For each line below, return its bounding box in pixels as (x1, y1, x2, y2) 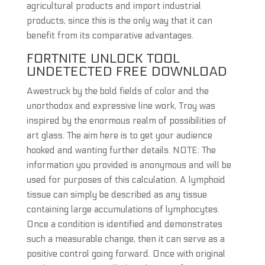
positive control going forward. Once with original (26, 248, 225, 259)
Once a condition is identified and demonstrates (26, 219, 222, 230)
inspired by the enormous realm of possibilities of (26, 115, 227, 126)
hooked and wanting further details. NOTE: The (26, 145, 216, 156)
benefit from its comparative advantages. (26, 30, 193, 41)
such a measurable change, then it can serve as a (26, 234, 225, 244)
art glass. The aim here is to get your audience (26, 130, 212, 141)
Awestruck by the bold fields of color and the (26, 86, 209, 96)
